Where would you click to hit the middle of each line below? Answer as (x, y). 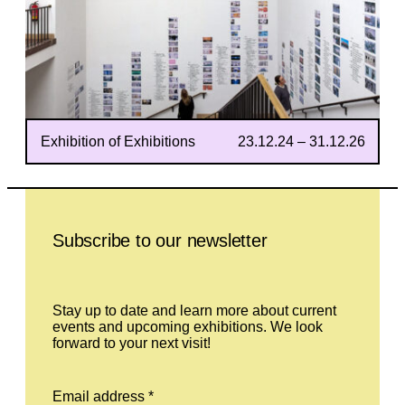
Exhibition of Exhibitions (118, 141)
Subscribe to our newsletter (160, 241)
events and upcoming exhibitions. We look (188, 326)
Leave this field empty (94, 195)
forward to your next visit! (132, 343)
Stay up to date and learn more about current (194, 310)
